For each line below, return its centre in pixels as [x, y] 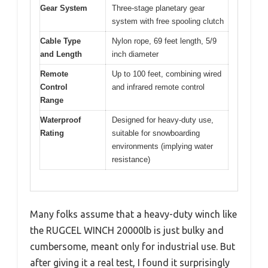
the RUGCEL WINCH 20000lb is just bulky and [127, 230]
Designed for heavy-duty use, [163, 120]
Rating [52, 133]
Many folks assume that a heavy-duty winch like [133, 214]
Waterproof [60, 120]
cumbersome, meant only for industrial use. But [133, 246]
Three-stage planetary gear [158, 8]
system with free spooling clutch [168, 22]
